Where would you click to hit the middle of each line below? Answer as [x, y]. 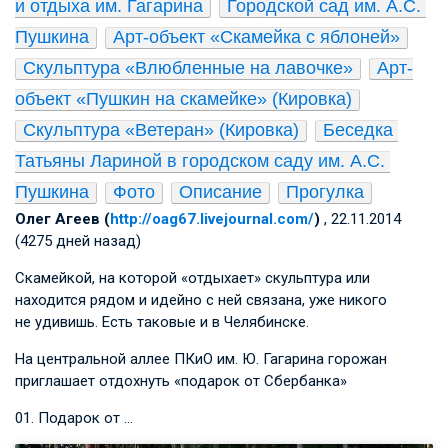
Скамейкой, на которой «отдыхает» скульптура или [192, 277]
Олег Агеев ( [62, 218]
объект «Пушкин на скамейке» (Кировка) [183, 98]
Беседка [358, 129]
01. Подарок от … [74, 417]
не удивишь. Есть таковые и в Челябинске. [162, 321]
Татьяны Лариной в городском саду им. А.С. [200, 160]
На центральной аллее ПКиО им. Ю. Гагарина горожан [201, 358]
